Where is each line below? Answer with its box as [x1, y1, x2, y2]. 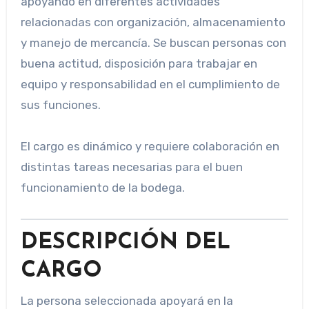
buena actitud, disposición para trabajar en [20, 57, 257, 71]
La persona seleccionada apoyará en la [20, 293, 233, 308]
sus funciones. [20, 98, 101, 112]
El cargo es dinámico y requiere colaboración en [20, 139, 279, 154]
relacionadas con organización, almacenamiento [20, 15, 286, 30]
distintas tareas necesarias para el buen [20, 160, 243, 175]
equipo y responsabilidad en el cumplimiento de [20, 77, 280, 92]
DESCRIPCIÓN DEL [20, 232, 230, 255]
